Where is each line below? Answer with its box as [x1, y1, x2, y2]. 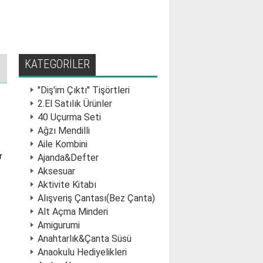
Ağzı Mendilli [38, 125, 90, 136]
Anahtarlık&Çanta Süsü [38, 233, 131, 244]
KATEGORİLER [25, 57, 90, 71]
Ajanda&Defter [38, 152, 99, 163]
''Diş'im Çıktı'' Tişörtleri [38, 85, 130, 96]
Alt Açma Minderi [38, 206, 108, 217]
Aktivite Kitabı [38, 179, 96, 190]
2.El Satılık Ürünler [38, 98, 112, 109]
